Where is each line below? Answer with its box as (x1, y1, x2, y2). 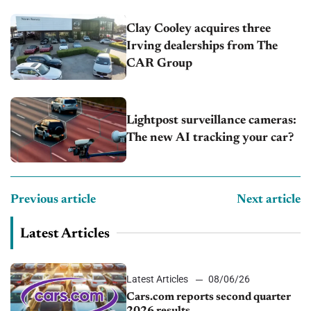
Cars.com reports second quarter (126, 291, 292, 303)
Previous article (10, 193, 96, 206)
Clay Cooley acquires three (126, 23, 271, 36)
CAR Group (126, 58, 193, 71)
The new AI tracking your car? (126, 131, 294, 144)
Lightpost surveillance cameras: (126, 114, 297, 127)
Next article (237, 193, 301, 206)
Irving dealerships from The (126, 40, 278, 53)
